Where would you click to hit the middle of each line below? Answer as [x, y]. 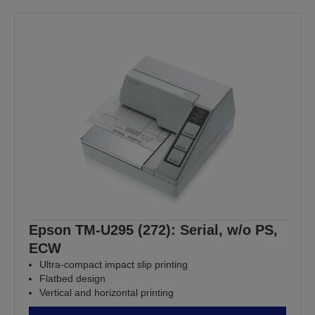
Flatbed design [72, 278]
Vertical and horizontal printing [107, 292]
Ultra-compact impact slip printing [114, 264]
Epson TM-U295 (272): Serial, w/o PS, [153, 230]
